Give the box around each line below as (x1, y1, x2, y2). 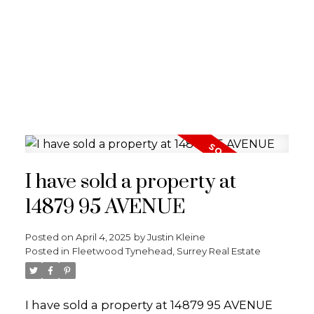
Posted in (25, 245, 69, 257)
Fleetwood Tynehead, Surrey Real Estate (71, 245, 261, 257)
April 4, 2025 (75, 231, 131, 243)
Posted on (25, 231, 76, 243)
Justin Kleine (146, 231, 205, 243)
